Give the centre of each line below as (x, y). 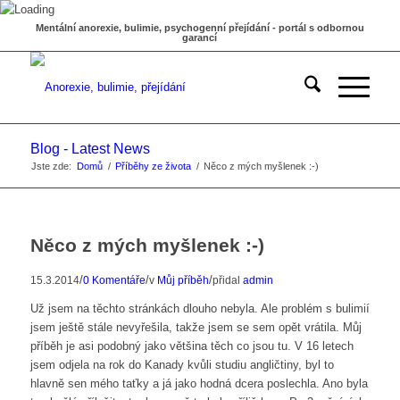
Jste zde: (51, 166)
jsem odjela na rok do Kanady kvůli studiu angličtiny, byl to (182, 365)
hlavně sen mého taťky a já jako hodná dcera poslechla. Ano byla (199, 384)
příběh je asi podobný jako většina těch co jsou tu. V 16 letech (192, 346)
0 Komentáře (114, 280)
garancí (200, 37)
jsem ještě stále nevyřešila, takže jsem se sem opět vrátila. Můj (196, 328)
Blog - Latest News (90, 149)
